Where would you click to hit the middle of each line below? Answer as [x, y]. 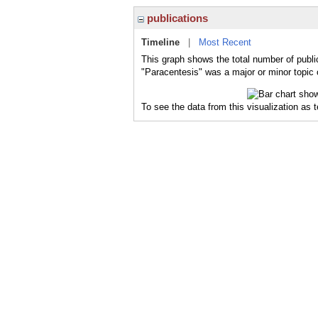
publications [176, 18]
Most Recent [225, 42]
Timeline [160, 42]
